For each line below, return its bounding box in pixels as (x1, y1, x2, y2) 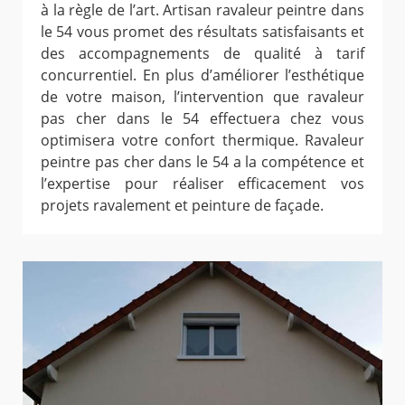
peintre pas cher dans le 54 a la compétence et (41, 151, 364, 172)
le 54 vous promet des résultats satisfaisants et (41, 21, 364, 42)
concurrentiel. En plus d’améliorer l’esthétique (41, 64, 364, 85)
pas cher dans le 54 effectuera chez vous (41, 108, 364, 128)
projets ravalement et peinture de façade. (41, 194, 324, 215)
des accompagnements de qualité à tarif (41, 42, 364, 63)
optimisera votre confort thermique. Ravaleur (41, 129, 364, 150)
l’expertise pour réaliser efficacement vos (41, 173, 364, 193)
